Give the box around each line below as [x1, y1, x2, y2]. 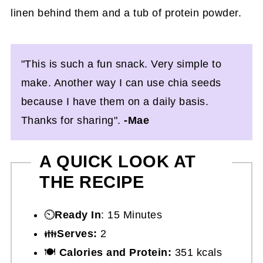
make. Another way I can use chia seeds [21, 76, 221, 89]
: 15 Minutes [101, 208, 163, 221]
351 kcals [171, 246, 222, 258]
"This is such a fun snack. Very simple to [21, 58, 222, 70]
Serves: [57, 227, 97, 240]
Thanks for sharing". [21, 114, 124, 126]
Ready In [55, 208, 102, 221]
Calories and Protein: [59, 246, 172, 258]
